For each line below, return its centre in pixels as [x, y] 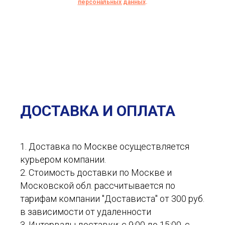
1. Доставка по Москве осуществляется [105, 146]
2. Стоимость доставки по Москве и [96, 172]
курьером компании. [63, 159]
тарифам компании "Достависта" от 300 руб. [112, 198]
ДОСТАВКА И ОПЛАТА [98, 110]
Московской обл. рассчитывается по [98, 185]
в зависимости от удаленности [86, 211]
